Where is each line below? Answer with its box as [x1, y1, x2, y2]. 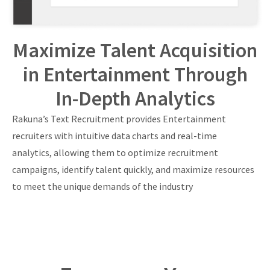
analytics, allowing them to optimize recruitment [12, 146, 218, 159]
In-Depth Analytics [55, 85, 215, 111]
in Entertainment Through [22, 61, 248, 87]
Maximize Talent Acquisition [13, 37, 257, 63]
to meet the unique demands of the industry [12, 180, 193, 192]
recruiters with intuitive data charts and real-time [12, 129, 217, 142]
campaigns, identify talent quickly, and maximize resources [12, 163, 254, 175]
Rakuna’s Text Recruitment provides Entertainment [12, 112, 226, 125]
